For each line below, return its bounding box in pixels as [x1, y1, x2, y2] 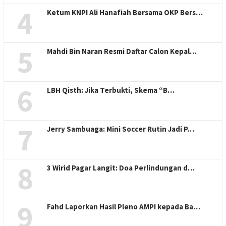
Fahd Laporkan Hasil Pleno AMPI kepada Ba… [47, 202, 200, 212]
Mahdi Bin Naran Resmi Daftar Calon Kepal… [47, 46, 197, 56]
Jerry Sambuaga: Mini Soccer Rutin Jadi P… [47, 124, 194, 134]
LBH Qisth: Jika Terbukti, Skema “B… [47, 85, 175, 95]
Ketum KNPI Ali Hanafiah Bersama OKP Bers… [47, 8, 203, 18]
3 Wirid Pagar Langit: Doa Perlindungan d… [47, 163, 195, 173]
